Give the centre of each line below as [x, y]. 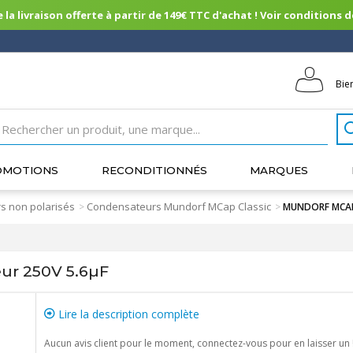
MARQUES [279, 170]
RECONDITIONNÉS [154, 170]
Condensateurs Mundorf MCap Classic [179, 206]
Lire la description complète [127, 314]
